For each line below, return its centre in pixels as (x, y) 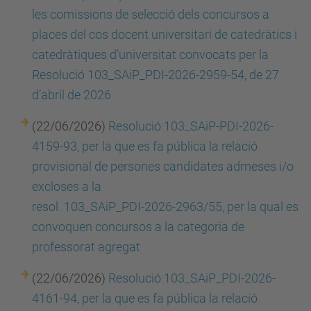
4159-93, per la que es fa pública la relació (145, 146)
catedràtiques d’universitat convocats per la (150, 54)
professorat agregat (87, 247)
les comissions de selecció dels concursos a (151, 14)
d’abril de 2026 (72, 95)
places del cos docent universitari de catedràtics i (165, 34)
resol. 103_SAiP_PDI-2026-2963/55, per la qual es (165, 207)
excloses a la (67, 186)
